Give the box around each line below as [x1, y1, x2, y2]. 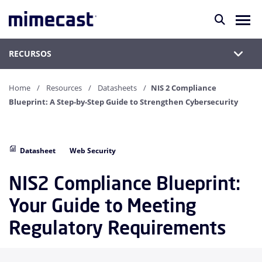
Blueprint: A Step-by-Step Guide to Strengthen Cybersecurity [9, 96, 238, 107]
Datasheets [98, 82, 137, 93]
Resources [46, 82, 82, 93]
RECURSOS [9, 48, 51, 59]
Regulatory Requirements [9, 215, 226, 240]
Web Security [70, 146, 116, 156]
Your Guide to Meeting [9, 193, 197, 218]
